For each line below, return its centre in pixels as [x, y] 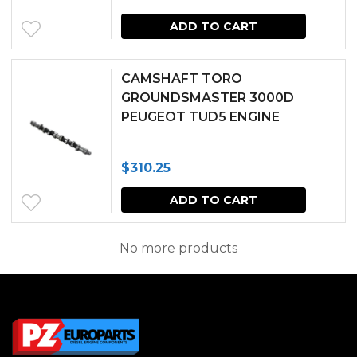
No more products [178, 248]
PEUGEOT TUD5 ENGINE [200, 116]
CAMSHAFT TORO [182, 78]
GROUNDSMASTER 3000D [208, 97]
